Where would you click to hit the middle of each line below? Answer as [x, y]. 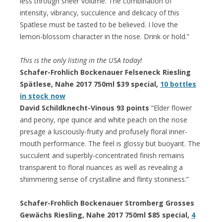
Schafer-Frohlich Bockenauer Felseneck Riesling [105, 72]
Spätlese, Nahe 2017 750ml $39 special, [90, 84]
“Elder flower [170, 108]
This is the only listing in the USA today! [81, 60]
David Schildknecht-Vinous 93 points [84, 108]
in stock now [43, 96]
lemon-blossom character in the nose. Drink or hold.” [105, 36]
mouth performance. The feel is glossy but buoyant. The [110, 143]
